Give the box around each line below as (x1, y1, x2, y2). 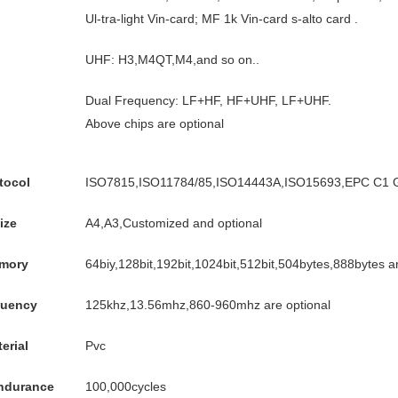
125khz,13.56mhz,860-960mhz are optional (85, 298, 330, 312)
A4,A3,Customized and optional (85, 216, 262, 230)
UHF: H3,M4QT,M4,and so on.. (85, 52, 259, 67)
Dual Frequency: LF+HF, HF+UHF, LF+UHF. (85, 93, 331, 107)
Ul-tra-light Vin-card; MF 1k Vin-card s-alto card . (85, 12, 358, 26)
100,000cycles (85, 379, 166, 394)
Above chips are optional (85, 116, 224, 131)
